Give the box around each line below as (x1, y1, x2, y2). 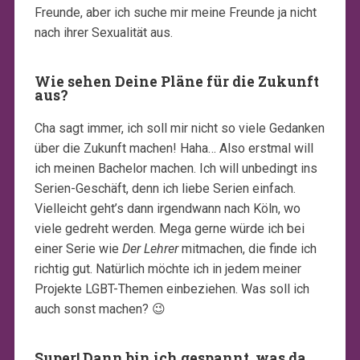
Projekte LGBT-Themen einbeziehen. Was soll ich (34, 280, 309, 297)
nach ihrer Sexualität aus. (34, 24, 173, 40)
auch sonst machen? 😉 (34, 301, 166, 317)
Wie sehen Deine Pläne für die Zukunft (34, 72, 319, 91)
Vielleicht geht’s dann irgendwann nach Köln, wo (34, 200, 301, 216)
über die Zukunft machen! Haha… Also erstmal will (34, 140, 313, 156)
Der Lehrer (121, 240, 178, 256)
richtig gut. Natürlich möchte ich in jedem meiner (34, 260, 301, 276)
